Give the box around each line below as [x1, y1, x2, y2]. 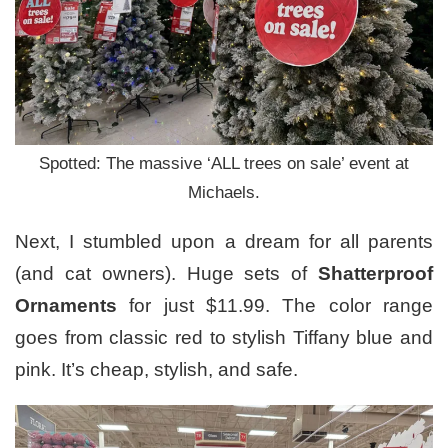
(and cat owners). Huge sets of [15, 263, 318, 285]
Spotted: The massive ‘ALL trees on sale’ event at [39, 154, 409, 174]
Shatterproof [318, 263, 433, 285]
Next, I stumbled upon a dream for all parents [15, 231, 433, 253]
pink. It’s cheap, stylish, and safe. [15, 359, 298, 381]
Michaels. [188, 183, 260, 203]
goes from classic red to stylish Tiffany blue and [15, 327, 433, 349]
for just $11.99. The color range [117, 295, 433, 317]
